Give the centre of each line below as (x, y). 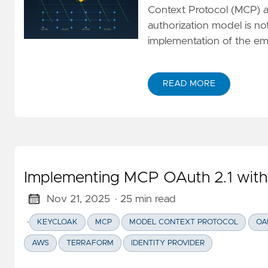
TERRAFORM (90, 243)
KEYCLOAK (57, 222)
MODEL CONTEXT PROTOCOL (184, 222)
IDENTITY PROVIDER (168, 243)
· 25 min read (145, 199)
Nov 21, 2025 (78, 199)
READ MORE (189, 83)
